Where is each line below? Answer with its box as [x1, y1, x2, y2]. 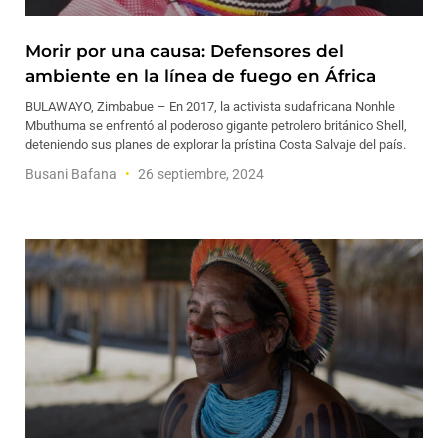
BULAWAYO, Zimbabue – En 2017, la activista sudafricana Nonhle [25, 99, 395, 114]
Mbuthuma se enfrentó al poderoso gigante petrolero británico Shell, [25, 118, 407, 133]
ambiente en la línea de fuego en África [25, 66, 376, 86]
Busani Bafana [25, 166, 120, 182]
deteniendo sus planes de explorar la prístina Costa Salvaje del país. [25, 137, 406, 152]
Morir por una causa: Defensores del [25, 41, 344, 61]
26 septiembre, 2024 [135, 166, 264, 182]
